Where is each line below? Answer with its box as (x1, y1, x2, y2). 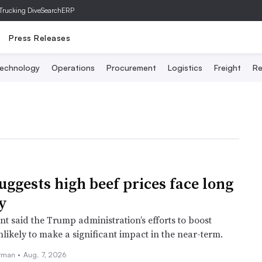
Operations (51, 63, 95, 73)
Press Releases (9, 32, 70, 43)
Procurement (106, 63, 156, 73)
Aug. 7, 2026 (23, 250, 66, 259)
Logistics (168, 63, 202, 73)
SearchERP (41, 6, 74, 15)
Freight (214, 63, 241, 73)
